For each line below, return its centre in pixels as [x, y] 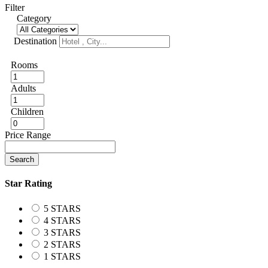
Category [34, 18]
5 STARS [62, 208]
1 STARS [62, 256]
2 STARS [62, 244]
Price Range [28, 135]
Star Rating [28, 184]
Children [27, 112]
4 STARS [62, 220]
